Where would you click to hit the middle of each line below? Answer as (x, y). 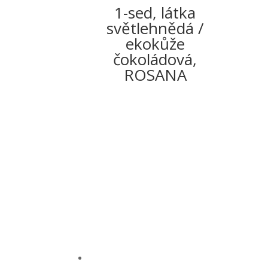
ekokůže (155, 44)
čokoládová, (155, 60)
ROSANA (155, 75)
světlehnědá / (155, 28)
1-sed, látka (155, 13)
